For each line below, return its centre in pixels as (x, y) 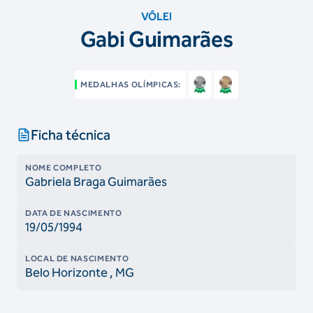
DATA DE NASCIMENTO (74, 213)
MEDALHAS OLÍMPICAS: (131, 85)
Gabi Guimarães (156, 39)
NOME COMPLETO (64, 168)
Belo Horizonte (66, 272)
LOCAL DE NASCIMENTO (77, 259)
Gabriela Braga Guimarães (96, 182)
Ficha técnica (71, 135)
